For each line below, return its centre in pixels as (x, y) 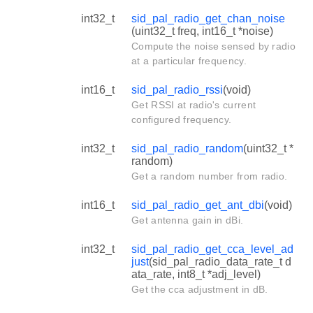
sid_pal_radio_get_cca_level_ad (212, 249)
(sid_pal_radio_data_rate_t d (220, 261)
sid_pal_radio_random (187, 148)
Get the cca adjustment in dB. (200, 289)
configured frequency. (182, 119)
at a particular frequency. (189, 60)
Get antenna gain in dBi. (188, 220)
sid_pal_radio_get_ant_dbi (198, 205)
